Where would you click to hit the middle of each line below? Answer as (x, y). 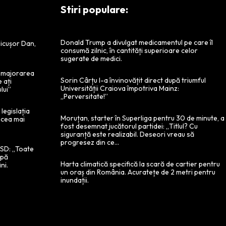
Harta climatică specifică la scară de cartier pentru (140, 164)
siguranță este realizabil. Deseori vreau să (128, 134)
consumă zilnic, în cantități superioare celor (129, 51)
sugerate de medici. (92, 59)
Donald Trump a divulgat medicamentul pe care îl (137, 43)
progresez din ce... (90, 143)
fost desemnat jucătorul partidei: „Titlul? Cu (129, 126)
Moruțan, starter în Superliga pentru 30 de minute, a (143, 118)
